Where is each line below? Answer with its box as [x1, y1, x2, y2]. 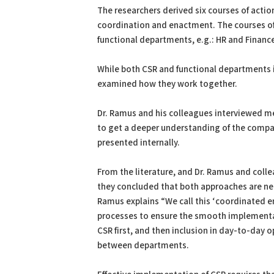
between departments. [97, 240, 189, 251]
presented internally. [97, 137, 180, 149]
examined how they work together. [97, 78, 237, 90]
